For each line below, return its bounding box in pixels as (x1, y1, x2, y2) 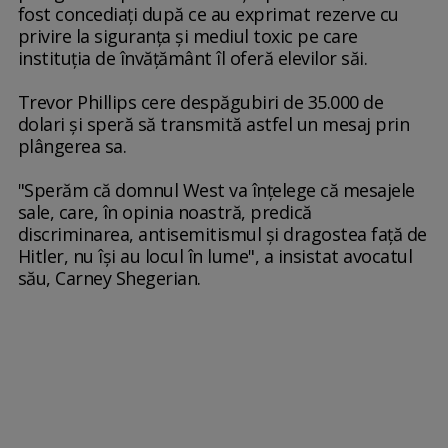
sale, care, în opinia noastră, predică (17, 200, 312, 225)
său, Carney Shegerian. (17, 266, 206, 291)
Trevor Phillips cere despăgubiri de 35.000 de (17, 90, 384, 115)
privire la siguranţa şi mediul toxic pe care (17, 24, 358, 49)
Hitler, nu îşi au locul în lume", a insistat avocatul (17, 244, 413, 269)
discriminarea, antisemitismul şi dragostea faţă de (17, 222, 427, 247)
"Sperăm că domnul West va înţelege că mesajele (17, 178, 415, 203)
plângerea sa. (17, 134, 127, 159)
